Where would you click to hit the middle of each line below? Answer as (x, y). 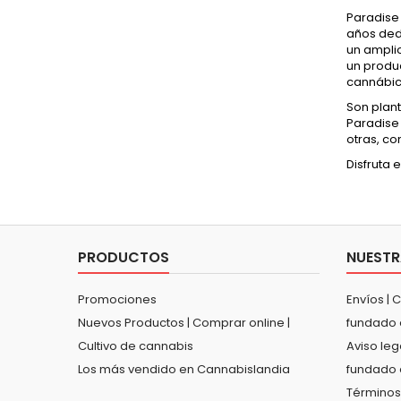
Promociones (117, 299)
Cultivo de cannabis (136, 346)
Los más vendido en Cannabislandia (184, 369)
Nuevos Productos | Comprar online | (184, 322)
